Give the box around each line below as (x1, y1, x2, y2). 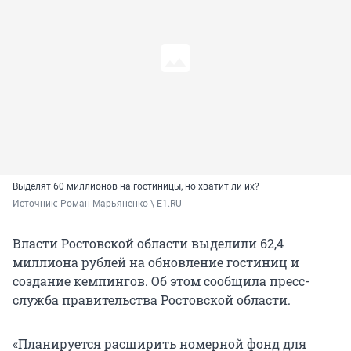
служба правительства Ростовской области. (13, 291, 291, 309)
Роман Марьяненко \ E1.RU (60, 198, 182, 210)
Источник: (13, 198, 60, 210)
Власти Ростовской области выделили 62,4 (13, 235, 284, 252)
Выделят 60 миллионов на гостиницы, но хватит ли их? (13, 181, 259, 193)
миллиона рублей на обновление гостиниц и (13, 254, 299, 271)
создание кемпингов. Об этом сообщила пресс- (13, 273, 309, 290)
